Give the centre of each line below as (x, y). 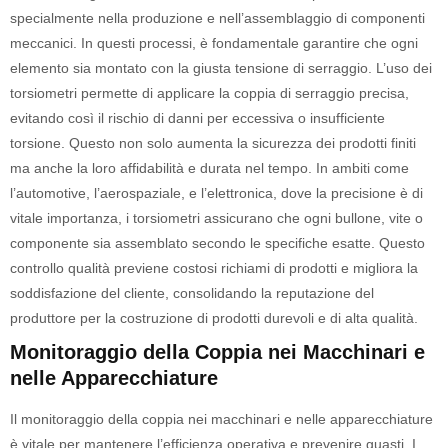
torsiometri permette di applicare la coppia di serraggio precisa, (209, 93)
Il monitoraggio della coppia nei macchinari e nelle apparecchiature (221, 419)
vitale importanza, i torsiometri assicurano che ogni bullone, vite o (216, 218)
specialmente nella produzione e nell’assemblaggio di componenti (217, 18)
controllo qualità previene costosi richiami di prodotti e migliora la (214, 268)
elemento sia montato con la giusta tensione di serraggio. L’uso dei (221, 68)
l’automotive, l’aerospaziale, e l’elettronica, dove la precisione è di (216, 193)
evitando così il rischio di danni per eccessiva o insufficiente (197, 118)
